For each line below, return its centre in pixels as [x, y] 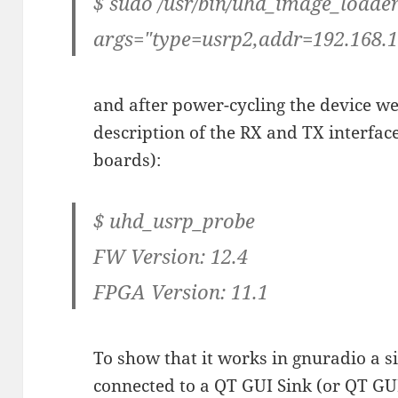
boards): [127, 160]
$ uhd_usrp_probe [175, 221]
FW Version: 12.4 [171, 256]
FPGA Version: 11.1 [181, 292]
